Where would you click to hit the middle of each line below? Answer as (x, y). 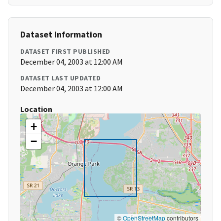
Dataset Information (61, 35)
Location (36, 109)
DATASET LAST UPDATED (60, 78)
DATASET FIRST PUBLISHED (65, 52)
